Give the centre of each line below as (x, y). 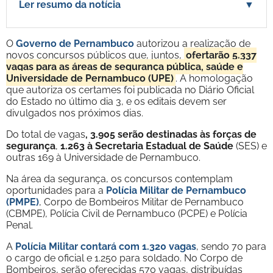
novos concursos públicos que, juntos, (95, 55)
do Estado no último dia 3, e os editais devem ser (116, 101)
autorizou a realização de (192, 43)
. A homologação (214, 78)
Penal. (19, 225)
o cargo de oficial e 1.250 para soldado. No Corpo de (124, 258)
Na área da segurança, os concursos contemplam (119, 179)
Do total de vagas (46, 134)
